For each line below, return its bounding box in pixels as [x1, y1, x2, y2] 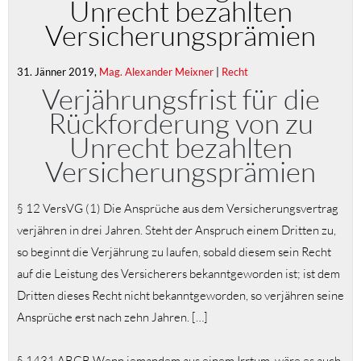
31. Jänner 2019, [17, 64, 99, 78]
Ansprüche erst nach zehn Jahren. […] [17, 309, 208, 326]
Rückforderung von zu [48, 105, 313, 140]
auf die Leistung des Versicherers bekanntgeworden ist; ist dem [17, 266, 340, 282]
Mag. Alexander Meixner [99, 64, 214, 78]
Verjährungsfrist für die [41, 81, 320, 116]
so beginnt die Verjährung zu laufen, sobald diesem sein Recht [17, 244, 331, 260]
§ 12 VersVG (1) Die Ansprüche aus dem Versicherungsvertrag [17, 201, 338, 217]
